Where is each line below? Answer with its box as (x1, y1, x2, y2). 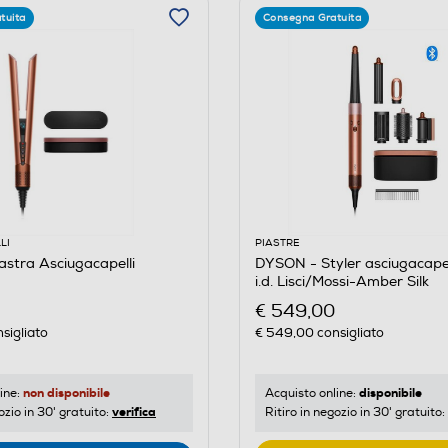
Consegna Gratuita (262, 11, 362, 24)
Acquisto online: (264, 386, 359, 402)
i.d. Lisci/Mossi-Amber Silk (254, 272, 429, 290)
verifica (112, 404, 156, 421)
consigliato (313, 325, 384, 342)
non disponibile (23, 385, 110, 402)
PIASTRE (254, 236, 300, 249)
